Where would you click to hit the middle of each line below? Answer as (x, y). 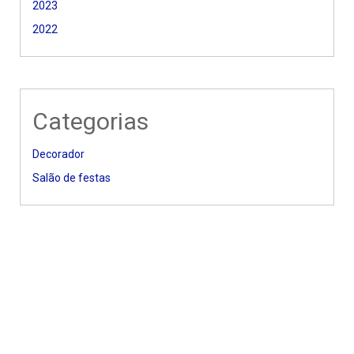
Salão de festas (72, 178)
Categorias (90, 121)
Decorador (58, 154)
